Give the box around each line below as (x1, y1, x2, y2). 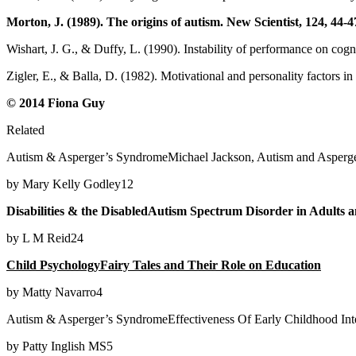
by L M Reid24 (6, 230, 83, 245)
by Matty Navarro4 (6, 284, 103, 299)
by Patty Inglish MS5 (6, 339, 113, 353)
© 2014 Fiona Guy (6, 95, 105, 110)
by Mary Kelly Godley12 (6, 176, 133, 191)
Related (6, 122, 44, 137)
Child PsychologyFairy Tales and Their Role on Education (6, 257, 321, 272)
